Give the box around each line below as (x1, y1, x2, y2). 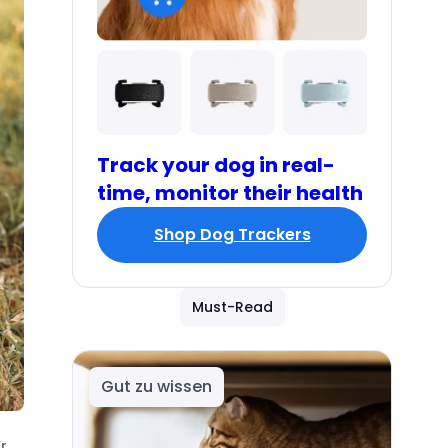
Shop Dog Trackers (153, 222, 311, 246)
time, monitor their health (97, 178, 363, 207)
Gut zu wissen (101, 374, 212, 398)
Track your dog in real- (97, 150, 335, 179)
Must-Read (191, 296, 273, 317)
